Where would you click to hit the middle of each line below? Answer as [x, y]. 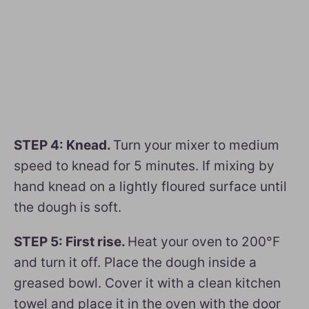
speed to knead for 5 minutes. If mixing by [144, 166]
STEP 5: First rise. [71, 241]
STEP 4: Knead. [63, 145]
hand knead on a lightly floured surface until [150, 186]
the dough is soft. [68, 207]
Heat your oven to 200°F [204, 241]
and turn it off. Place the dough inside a [135, 262]
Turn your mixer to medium [196, 145]
